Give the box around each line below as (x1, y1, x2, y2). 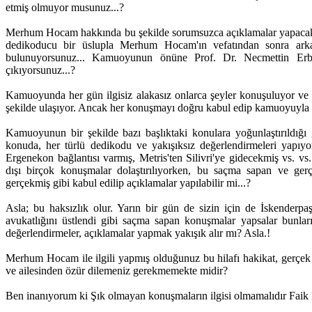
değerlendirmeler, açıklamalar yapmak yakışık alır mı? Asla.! (6, 227, 270, 239)
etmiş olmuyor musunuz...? (6, 1, 124, 13)
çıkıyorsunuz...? (6, 64, 75, 76)
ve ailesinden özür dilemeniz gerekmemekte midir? (6, 265, 228, 276)
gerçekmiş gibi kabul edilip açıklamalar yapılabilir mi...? (6, 177, 251, 189)
